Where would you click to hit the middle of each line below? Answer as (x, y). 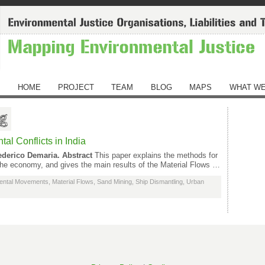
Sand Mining (114, 182)
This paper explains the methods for (156, 155)
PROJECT (76, 87)
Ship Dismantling (159, 182)
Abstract (78, 155)
